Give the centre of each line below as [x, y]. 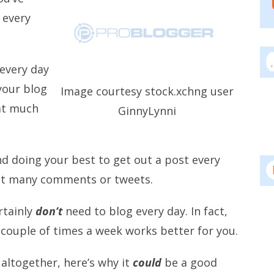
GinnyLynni [147, 111]
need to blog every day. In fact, [145, 211]
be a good [189, 262]
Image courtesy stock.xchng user [147, 91]
